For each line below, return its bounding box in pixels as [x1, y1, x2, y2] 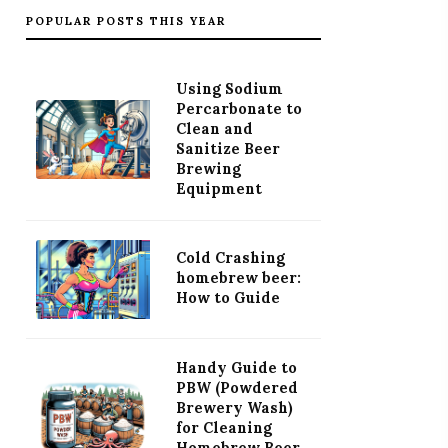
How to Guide [175, 289, 280, 308]
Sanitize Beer [175, 139, 280, 158]
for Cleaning [175, 419, 272, 438]
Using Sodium [175, 79, 283, 98]
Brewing [175, 159, 241, 178]
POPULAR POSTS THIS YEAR [25, 13, 226, 28]
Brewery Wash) [175, 399, 293, 418]
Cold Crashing [175, 249, 285, 268]
